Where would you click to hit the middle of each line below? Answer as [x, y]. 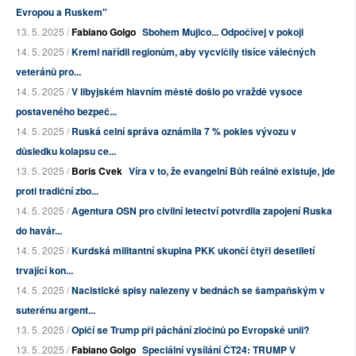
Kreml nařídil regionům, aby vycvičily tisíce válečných [193, 51]
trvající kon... [44, 270]
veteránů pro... [48, 71]
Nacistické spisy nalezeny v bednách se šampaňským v [198, 290]
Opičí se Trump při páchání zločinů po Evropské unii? [190, 329]
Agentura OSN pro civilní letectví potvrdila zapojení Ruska [202, 210]
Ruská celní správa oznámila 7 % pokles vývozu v [184, 131]
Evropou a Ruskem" [62, 12]
